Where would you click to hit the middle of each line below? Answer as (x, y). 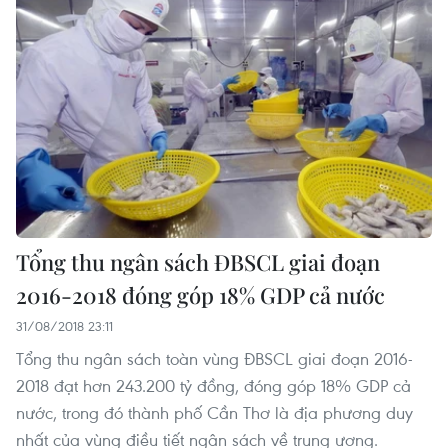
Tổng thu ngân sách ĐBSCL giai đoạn (198, 261)
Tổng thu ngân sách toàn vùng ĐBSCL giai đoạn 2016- (214, 358)
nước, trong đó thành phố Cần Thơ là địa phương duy (214, 412)
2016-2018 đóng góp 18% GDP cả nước (200, 294)
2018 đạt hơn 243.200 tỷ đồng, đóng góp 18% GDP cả (213, 385)
